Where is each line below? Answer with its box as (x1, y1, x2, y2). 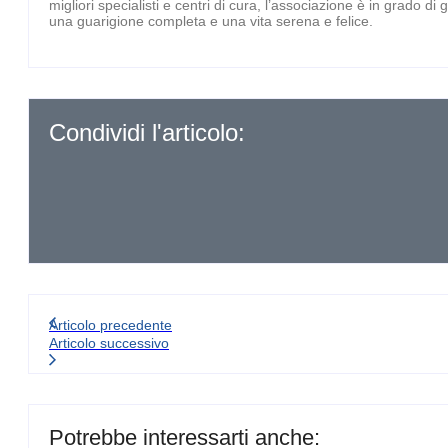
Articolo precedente (49, 316, 172, 333)
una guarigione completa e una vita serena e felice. (49, 12, 373, 29)
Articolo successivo (49, 334, 169, 351)
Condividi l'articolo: (49, 118, 245, 146)
